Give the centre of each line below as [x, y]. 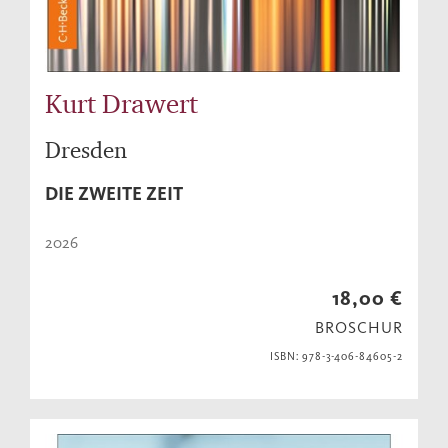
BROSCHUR [359, 328]
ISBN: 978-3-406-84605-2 [336, 357]
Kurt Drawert [121, 103]
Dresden [86, 150]
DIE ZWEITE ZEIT [114, 194]
